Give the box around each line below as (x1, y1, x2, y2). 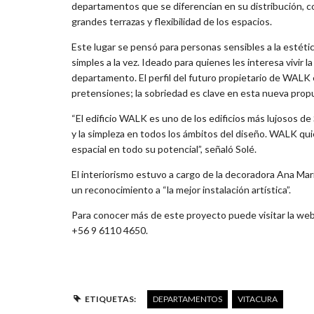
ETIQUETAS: (84, 294, 136, 305)
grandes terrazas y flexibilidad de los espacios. (71, 15, 272, 28)
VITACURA (237, 294, 278, 305)
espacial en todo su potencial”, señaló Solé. (71, 143, 257, 156)
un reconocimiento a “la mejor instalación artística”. (71, 184, 291, 196)
